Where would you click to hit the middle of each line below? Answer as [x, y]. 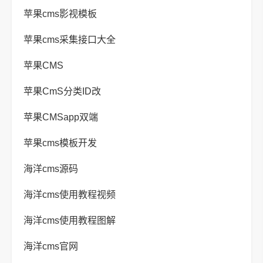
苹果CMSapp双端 [61, 117]
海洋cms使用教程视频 [70, 195]
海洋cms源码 [51, 169]
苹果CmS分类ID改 [62, 91]
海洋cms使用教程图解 [70, 220]
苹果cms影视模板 [60, 14]
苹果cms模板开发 [60, 143]
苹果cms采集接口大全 [70, 40]
